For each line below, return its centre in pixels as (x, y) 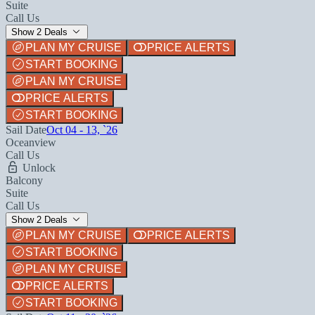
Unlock (38, 167)
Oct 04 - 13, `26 (82, 129)
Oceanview (31, 142)
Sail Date (26, 129)
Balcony (24, 180)
